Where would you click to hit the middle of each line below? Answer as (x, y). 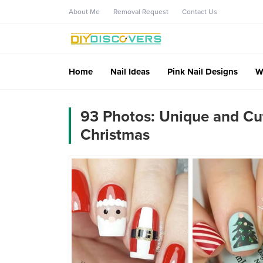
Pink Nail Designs (203, 71)
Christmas (115, 134)
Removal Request (141, 12)
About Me (84, 12)
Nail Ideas (130, 71)
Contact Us (200, 12)
